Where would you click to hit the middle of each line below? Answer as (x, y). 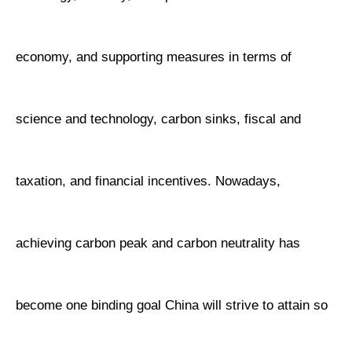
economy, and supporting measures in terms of (154, 57)
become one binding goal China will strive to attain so (172, 306)
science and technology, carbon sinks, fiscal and (159, 119)
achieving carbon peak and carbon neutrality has (158, 244)
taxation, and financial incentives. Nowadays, (148, 181)
